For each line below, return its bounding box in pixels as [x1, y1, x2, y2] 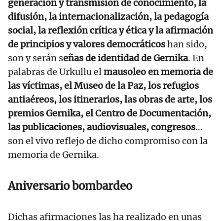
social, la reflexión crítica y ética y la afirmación [8, 24, 213, 36]
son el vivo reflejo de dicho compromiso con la [8, 135, 208, 147]
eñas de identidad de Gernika [63, 52, 188, 64]
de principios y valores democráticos [8, 38, 167, 50]
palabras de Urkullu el [8, 66, 104, 77]
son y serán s [8, 52, 63, 64]
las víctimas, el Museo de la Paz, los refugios [8, 79, 199, 91]
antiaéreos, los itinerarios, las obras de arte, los [8, 93, 212, 105]
